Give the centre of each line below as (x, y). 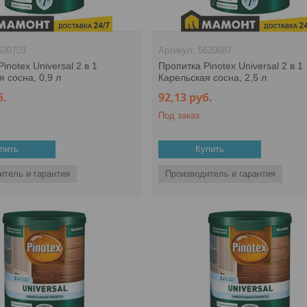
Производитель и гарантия (221, 174)
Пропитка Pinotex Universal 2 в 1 (231, 66)
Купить (210, 149)
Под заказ (179, 115)
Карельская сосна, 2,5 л (213, 77)
